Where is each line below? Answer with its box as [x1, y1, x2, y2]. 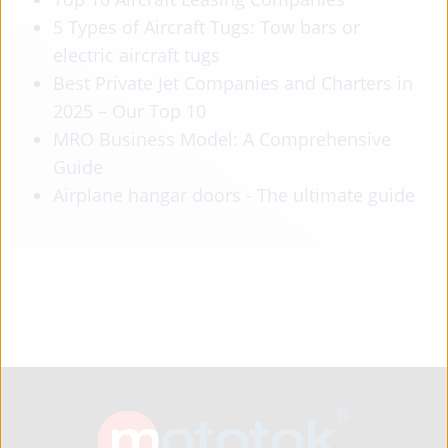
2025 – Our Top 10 [52, 99, 206, 124]
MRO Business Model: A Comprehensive [52, 127, 391, 152]
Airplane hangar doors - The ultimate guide [52, 183, 415, 208]
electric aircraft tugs [52, 43, 220, 68]
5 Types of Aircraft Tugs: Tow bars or [52, 15, 360, 40]
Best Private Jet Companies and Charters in [52, 71, 413, 96]
